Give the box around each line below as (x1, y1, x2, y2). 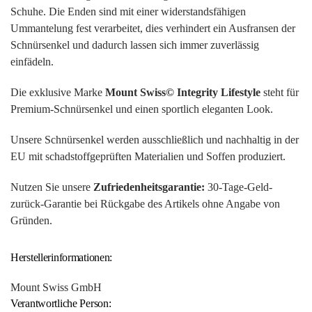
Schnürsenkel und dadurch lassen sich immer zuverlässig (10, 39, 259, 52)
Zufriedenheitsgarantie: (93, 181, 205, 194)
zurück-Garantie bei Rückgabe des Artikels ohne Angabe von (10, 198, 280, 210)
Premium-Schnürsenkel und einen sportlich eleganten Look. (10, 103, 273, 116)
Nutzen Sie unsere (10, 181, 93, 194)
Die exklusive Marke (10, 86, 105, 99)
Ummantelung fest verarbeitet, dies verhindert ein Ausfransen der (10, 22, 295, 35)
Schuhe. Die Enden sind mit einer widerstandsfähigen (10, 6, 246, 18)
